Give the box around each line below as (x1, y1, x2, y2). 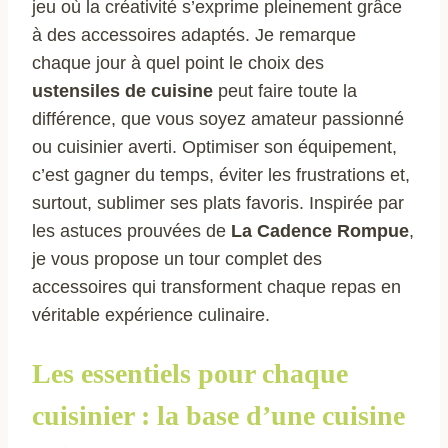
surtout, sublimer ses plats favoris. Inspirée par (32, 193, 404, 214)
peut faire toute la (213, 81, 357, 102)
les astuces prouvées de (32, 221, 231, 242)
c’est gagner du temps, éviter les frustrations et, (32, 165, 410, 186)
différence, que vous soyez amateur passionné (32, 109, 404, 130)
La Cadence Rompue (231, 221, 409, 242)
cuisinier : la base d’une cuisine (32, 399, 405, 431)
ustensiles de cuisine (32, 81, 213, 102)
